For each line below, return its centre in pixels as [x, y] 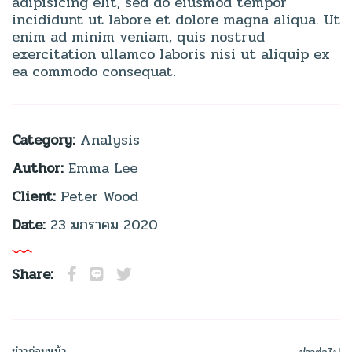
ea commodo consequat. [94, 71]
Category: [46, 139]
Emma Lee [103, 168]
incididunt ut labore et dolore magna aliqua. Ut [176, 19]
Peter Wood [99, 196]
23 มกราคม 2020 [104, 224]
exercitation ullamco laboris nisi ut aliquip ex [171, 54]
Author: [40, 168]
